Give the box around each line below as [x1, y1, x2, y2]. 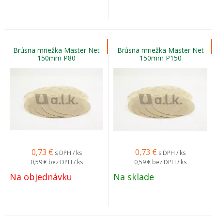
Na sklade [113, 171, 154, 183]
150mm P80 [37, 53, 76, 62]
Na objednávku [10, 171, 72, 183]
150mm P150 [139, 53, 182, 62]
